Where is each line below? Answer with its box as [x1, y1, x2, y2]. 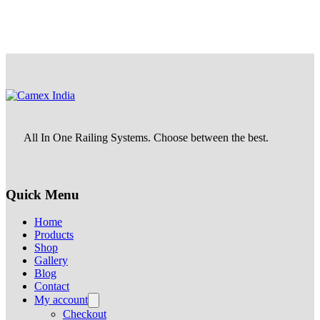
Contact [34, 280, 69, 293]
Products [34, 229, 74, 241]
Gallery [34, 254, 68, 267]
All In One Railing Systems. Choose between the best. [24, 131, 271, 144]
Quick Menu [6, 186, 79, 202]
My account [34, 294, 88, 306]
